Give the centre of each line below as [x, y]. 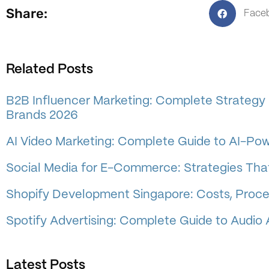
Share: [27, 13]
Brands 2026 [42, 116]
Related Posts [50, 69]
